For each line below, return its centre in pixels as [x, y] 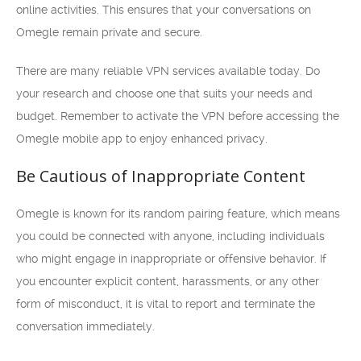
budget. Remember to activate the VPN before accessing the [178, 116]
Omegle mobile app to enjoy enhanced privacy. [142, 139]
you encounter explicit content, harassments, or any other [168, 281]
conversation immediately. [85, 326]
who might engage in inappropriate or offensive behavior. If [171, 259]
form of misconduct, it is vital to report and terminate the [166, 304]
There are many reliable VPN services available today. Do [168, 71]
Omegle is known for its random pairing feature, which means [178, 214]
